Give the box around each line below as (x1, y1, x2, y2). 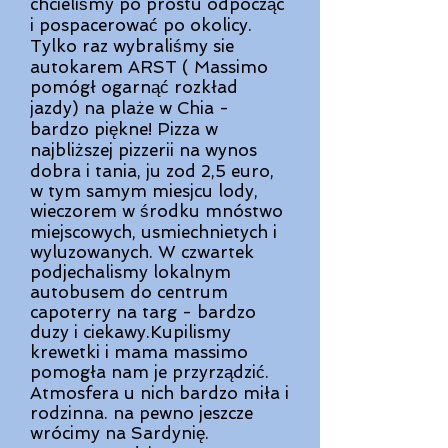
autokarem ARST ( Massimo (30, 57, 268, 77)
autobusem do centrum (30, 282, 228, 302)
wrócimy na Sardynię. (30, 423, 209, 443)
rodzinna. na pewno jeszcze (30, 403, 253, 423)
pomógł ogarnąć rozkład (30, 77, 238, 97)
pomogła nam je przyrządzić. (30, 362, 269, 382)
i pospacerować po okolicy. (30, 15, 252, 35)
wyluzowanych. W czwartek (30, 242, 254, 262)
